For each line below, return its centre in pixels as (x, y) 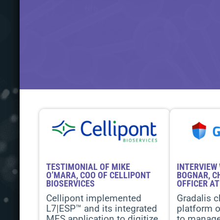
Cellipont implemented (94, 198)
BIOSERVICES (70, 183)
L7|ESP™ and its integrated (102, 208)
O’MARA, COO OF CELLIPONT (98, 175)
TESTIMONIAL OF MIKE (88, 167)
